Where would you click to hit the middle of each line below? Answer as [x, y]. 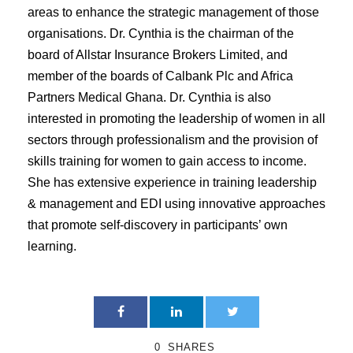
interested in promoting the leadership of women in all [176, 118]
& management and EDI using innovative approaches [176, 203]
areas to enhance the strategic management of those [173, 12]
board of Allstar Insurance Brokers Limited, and [158, 54]
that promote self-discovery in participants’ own [158, 225]
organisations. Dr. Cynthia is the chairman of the [161, 33]
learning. [52, 246]
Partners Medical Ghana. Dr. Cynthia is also [149, 97]
